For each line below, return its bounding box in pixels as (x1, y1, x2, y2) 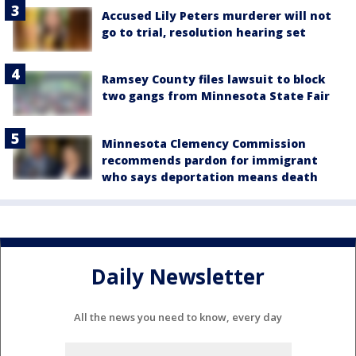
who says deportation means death (102, 168, 318, 184)
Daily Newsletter (91, 261, 265, 291)
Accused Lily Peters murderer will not (102, 8, 331, 23)
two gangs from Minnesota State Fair (102, 88, 330, 104)
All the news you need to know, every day (74, 310, 282, 325)
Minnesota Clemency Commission (102, 135, 306, 151)
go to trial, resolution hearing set (102, 25, 306, 40)
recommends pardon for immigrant (102, 152, 318, 168)
